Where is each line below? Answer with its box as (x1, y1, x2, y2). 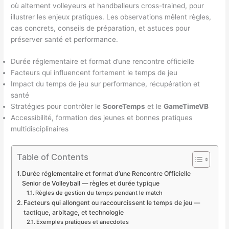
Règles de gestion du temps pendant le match (35, 189, 163, 196)
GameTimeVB (164, 102, 209, 111)
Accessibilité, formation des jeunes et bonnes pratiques (11, 113, 193, 122)
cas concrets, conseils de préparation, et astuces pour (11, 24, 191, 32)
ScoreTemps (103, 102, 146, 111)
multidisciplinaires (11, 125, 69, 133)
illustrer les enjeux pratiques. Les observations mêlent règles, (11, 12, 212, 21)
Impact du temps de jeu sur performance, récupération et (11, 80, 200, 88)
